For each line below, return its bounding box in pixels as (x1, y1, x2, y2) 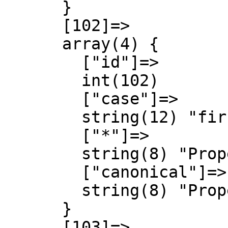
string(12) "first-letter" (4, 108, 81, 126)
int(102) (4, 71, 81, 90)
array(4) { (4, 35, 62, 53)
